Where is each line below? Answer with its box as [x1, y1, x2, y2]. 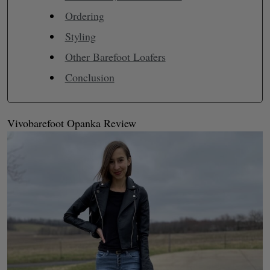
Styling [64, 28, 96, 43]
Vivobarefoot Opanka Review [7, 115, 136, 130]
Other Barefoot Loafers [64, 49, 166, 64]
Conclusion [64, 69, 115, 84]
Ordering [64, 8, 104, 23]
